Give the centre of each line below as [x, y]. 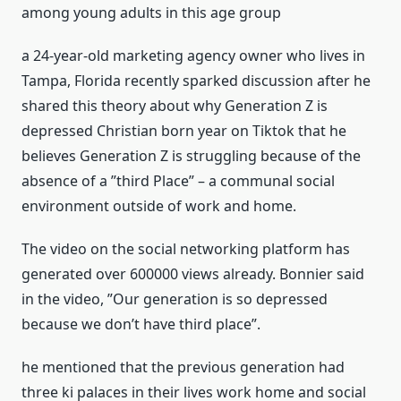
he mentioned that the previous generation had [183, 367]
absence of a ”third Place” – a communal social [178, 181]
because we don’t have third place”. [141, 324]
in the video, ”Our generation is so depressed [175, 299]
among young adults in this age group [151, 13]
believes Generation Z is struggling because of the [191, 156]
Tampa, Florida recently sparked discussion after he [196, 81]
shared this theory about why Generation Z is [175, 106]
